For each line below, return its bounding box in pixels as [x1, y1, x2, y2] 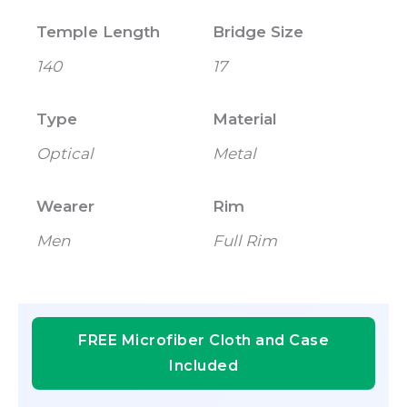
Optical [36, 144, 94, 164]
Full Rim [213, 232, 277, 251]
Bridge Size [213, 23, 303, 42]
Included [169, 356, 238, 374]
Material [213, 110, 277, 129]
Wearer [36, 197, 94, 216]
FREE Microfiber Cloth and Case [78, 331, 329, 349]
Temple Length [36, 23, 160, 42]
